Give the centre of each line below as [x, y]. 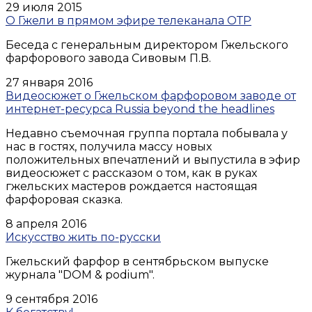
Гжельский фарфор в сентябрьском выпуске [137, 261]
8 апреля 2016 [46, 224]
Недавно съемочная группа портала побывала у [147, 133]
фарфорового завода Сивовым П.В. [108, 58]
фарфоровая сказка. [65, 199]
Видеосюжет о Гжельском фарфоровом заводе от [151, 95]
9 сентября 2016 [52, 299]
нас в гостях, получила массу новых [109, 146]
